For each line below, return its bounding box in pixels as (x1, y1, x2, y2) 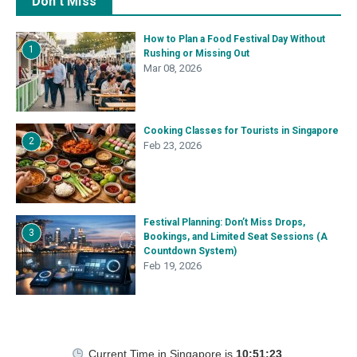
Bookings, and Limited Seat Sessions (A (143, 231, 328, 242)
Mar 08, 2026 (143, 62, 202, 74)
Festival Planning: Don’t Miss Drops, (143, 217, 305, 228)
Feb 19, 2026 (143, 260, 202, 272)
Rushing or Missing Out (143, 48, 249, 59)
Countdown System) (143, 245, 237, 257)
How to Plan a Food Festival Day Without (143, 33, 325, 45)
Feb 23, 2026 (143, 139, 202, 151)
